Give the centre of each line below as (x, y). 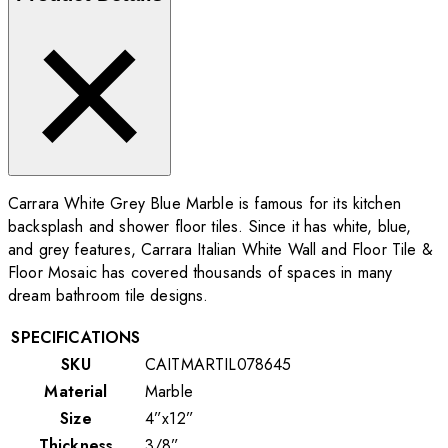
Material (76, 391)
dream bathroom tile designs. (108, 295)
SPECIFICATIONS (76, 337)
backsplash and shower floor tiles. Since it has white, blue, (210, 226)
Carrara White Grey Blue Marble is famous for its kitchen (204, 203)
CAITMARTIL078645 (218, 364)
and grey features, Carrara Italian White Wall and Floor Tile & (220, 249)
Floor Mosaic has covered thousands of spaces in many (200, 272)
